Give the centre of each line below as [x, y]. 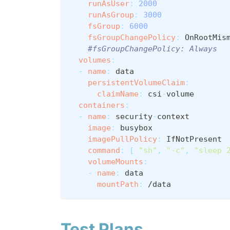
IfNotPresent [192, 139]
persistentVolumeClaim [136, 83]
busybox [134, 128]
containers [102, 106]
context [173, 117]
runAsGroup [111, 15]
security [132, 117]
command [104, 151]
